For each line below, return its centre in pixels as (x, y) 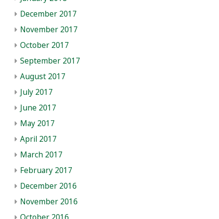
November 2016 (49, 201)
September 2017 (50, 61)
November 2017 (49, 29)
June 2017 (38, 108)
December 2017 (48, 14)
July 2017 (36, 92)
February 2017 (46, 170)
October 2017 (44, 45)
